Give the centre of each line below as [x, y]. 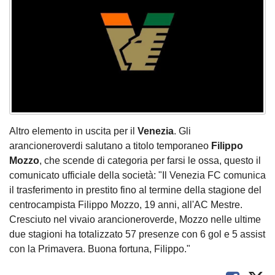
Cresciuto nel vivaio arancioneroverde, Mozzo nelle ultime [135, 219]
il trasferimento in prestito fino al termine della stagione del [135, 190]
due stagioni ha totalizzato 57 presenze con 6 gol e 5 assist [137, 234]
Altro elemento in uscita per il [73, 131]
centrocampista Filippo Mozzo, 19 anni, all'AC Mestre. [126, 204]
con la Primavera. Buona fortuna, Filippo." [100, 249]
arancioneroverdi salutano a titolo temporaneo [109, 145]
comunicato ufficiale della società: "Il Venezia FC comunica [137, 175]
